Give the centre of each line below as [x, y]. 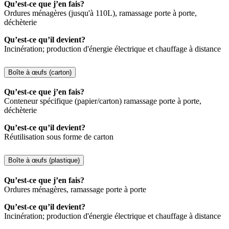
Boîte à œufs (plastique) [44, 161]
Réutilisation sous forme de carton [59, 137]
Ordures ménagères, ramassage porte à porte [75, 190]
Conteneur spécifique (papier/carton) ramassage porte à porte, [103, 101]
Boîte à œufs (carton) [40, 72]
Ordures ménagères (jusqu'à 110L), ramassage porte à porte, [100, 13]
